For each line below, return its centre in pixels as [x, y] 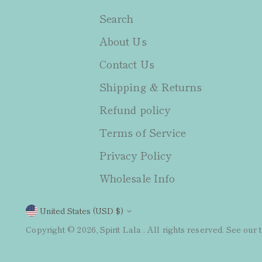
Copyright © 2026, [63, 230]
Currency [61, 216]
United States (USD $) [120, 211]
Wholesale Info [137, 178]
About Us [123, 41]
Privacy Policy [135, 155]
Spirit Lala [122, 230]
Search [116, 18]
